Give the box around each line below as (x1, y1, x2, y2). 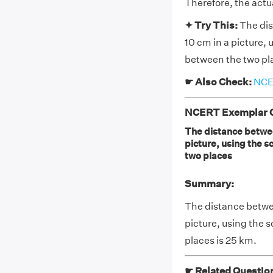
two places (184, 150, 232, 161)
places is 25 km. (184, 235, 257, 246)
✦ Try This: (184, 19, 239, 31)
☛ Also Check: (184, 76, 253, 88)
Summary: (184, 178, 234, 190)
